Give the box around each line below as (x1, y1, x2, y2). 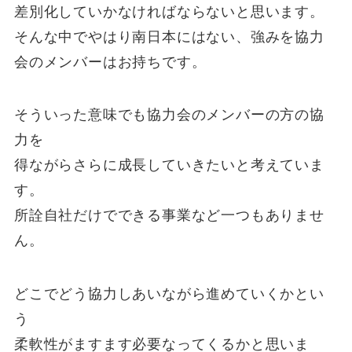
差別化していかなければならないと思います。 (13, 3, 324, 20)
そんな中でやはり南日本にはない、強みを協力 (13, 28, 324, 45)
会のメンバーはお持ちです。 (13, 53, 207, 70)
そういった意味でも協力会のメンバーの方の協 (13, 107, 324, 123)
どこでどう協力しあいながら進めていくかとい (13, 286, 324, 302)
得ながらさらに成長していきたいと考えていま (13, 157, 324, 174)
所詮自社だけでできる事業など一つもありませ (13, 207, 324, 224)
